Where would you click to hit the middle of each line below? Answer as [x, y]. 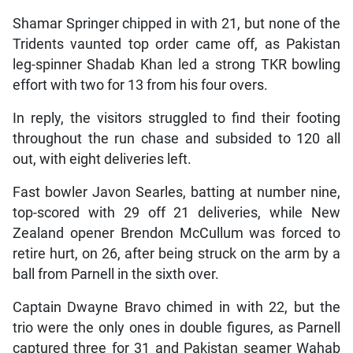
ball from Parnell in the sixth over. [115, 275]
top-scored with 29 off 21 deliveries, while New [176, 213]
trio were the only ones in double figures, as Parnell [176, 328]
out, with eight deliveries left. [102, 160]
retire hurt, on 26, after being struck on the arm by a [176, 254]
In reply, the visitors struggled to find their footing [176, 119]
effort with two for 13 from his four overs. [140, 85]
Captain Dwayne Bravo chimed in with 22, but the [176, 308]
